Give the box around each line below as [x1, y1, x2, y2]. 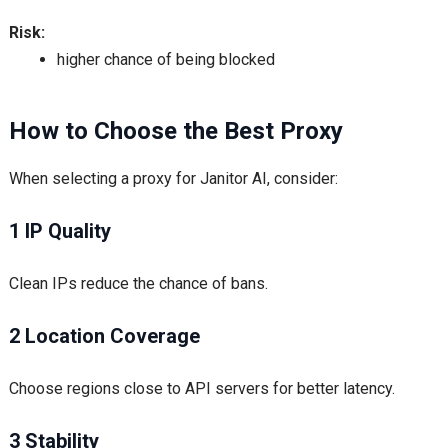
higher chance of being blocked [56, 50, 275, 69]
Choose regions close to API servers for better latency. [8, 379, 395, 398]
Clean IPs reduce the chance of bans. [8, 274, 268, 293]
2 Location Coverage [8, 324, 200, 348]
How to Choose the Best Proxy [8, 117, 343, 145]
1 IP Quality [8, 219, 111, 243]
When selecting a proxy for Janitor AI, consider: [8, 169, 338, 188]
